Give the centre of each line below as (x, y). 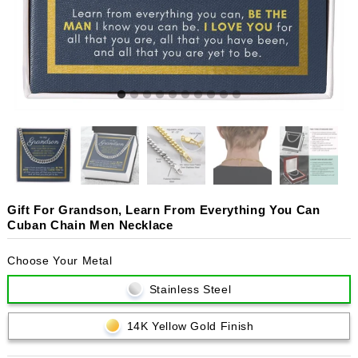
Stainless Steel (190, 289)
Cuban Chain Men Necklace (90, 225)
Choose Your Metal (60, 261)
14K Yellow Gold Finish (190, 326)
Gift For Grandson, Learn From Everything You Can (163, 210)
